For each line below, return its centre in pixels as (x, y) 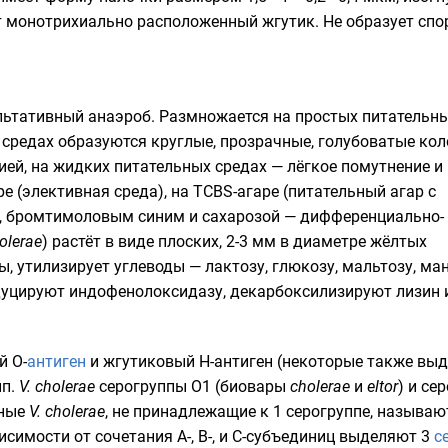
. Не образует (366, 21)
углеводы (149, 266)
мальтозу (377, 266)
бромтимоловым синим (95, 216)
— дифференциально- (362, 216)
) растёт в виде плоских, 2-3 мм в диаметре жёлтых (234, 241)
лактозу (235, 266)
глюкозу (303, 266)
